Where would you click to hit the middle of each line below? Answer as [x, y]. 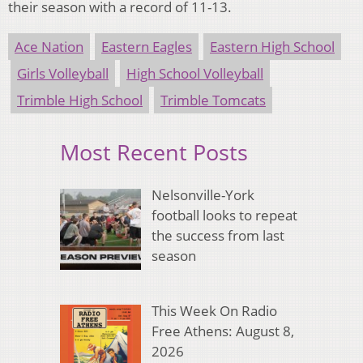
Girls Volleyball [63, 74]
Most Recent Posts [154, 152]
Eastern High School [272, 47]
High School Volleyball [195, 74]
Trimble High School [80, 100]
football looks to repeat [224, 215]
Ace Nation [49, 47]
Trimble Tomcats [213, 100]
